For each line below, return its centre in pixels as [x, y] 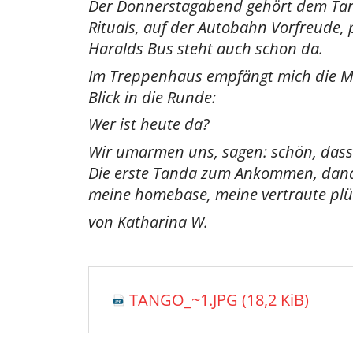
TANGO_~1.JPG [185, 299]
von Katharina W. [148, 221]
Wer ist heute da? [149, 124]
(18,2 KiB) [275, 299]
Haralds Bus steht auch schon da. [206, 48]
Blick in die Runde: [152, 97]
